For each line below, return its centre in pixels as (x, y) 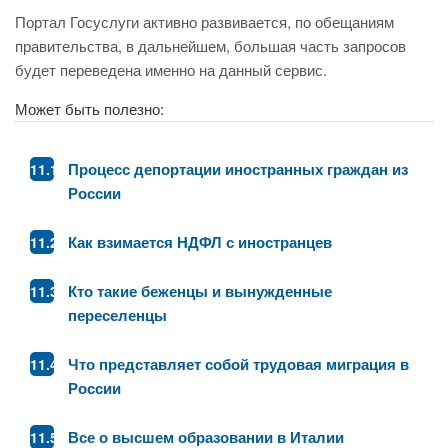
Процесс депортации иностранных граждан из (238, 169)
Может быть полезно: (89, 108)
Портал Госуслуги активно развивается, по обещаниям (204, 21)
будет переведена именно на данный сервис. (171, 69)
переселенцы (117, 315)
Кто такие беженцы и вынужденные (200, 291)
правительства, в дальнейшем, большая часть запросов (210, 45)
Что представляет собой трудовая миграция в (238, 364)
